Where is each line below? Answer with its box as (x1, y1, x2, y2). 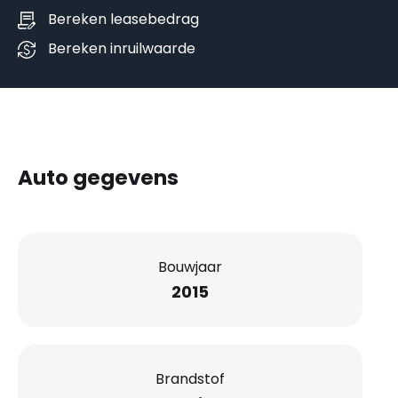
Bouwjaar (158, 256, 222, 277)
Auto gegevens (18, 163, 179, 193)
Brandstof (155, 368, 225, 389)
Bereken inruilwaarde (48, 38, 195, 60)
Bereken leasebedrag (48, 9, 199, 30)
